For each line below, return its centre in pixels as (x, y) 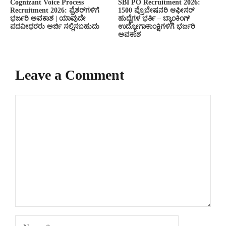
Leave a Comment (70, 75)
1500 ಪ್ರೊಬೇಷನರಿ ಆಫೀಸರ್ (156, 11)
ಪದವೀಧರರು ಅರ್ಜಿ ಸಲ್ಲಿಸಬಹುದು (55, 27)
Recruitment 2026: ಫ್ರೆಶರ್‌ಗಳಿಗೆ (55, 11)
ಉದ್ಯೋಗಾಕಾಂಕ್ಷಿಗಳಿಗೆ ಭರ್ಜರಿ (157, 27)
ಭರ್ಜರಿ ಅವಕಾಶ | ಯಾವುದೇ (48, 19)
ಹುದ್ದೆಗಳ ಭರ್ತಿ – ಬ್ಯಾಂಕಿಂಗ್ (154, 19)
